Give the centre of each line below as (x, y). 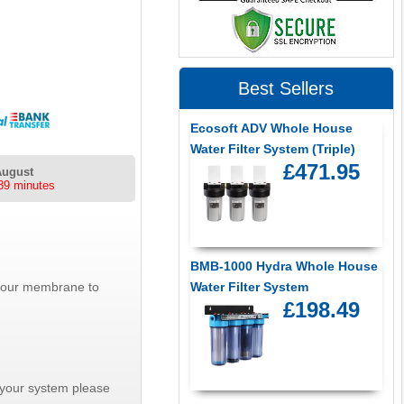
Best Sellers (286, 89)
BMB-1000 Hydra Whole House (284, 266)
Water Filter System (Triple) (272, 149)
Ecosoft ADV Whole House (271, 129)
